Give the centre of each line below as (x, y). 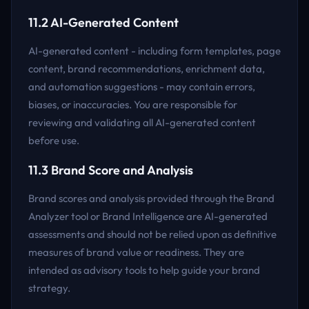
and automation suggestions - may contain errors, (142, 87)
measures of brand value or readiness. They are (136, 252)
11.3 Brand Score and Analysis (111, 170)
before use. (54, 140)
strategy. (49, 288)
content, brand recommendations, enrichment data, (147, 69)
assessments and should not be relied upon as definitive (152, 234)
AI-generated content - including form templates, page (154, 51)
